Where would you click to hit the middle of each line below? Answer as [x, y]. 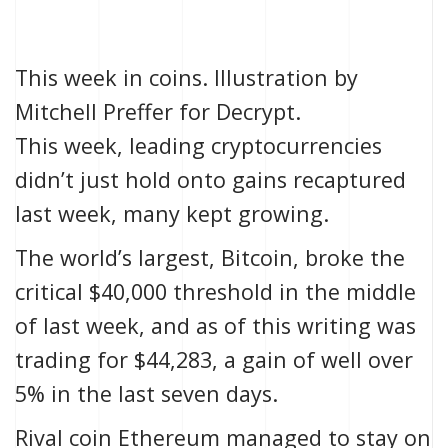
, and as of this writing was [277, 326]
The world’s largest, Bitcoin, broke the [210, 258]
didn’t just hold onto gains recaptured [210, 180]
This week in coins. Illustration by [186, 78]
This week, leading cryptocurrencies [198, 146]
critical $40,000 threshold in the [180, 292]
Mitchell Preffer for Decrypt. [158, 112]
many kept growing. [226, 214]
